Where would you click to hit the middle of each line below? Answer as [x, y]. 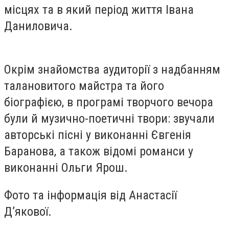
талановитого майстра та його [84, 86]
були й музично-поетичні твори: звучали [109, 119]
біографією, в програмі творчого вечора [109, 102]
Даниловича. [38, 26]
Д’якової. [28, 211]
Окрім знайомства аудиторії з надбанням [112, 70]
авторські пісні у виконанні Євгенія [98, 135]
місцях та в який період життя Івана [99, 9]
